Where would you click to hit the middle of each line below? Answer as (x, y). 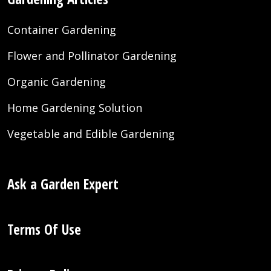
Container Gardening (62, 30)
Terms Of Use (44, 230)
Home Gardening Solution (75, 108)
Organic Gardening (57, 82)
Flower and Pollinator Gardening (92, 56)
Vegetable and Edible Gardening (91, 134)
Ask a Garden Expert (63, 184)
